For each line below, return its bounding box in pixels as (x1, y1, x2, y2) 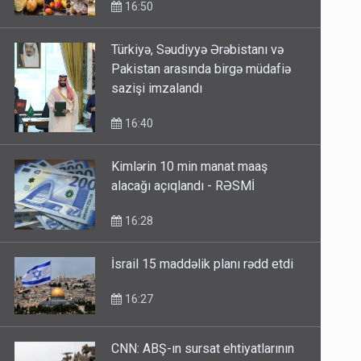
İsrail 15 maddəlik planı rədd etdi (111, 256, 294, 272)
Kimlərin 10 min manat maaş (111, 159, 268, 175)
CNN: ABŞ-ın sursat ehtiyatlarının (111, 341, 295, 357)
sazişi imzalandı (111, 81, 203, 97)
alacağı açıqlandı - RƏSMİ (111, 178, 255, 194)
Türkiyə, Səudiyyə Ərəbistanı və (111, 42, 284, 58)
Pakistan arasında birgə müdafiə (111, 61, 292, 77)
